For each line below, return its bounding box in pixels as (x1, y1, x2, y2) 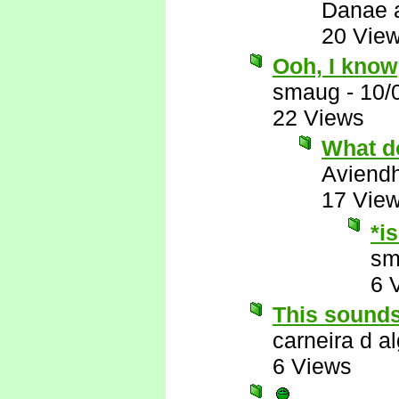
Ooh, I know (273, 53, 397, 78)
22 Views (273, 105, 364, 130)
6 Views (273, 354, 352, 379)
